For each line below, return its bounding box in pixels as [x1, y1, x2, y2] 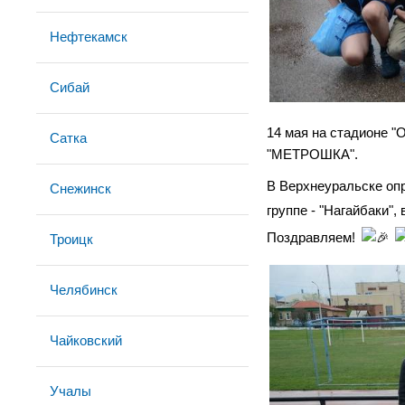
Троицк [50, 231, 93, 247]
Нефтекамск [50, 29, 127, 44]
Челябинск [50, 282, 118, 297]
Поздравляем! [267, 231, 359, 246]
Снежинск [50, 181, 111, 196]
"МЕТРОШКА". [267, 146, 362, 162]
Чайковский [50, 333, 122, 348]
